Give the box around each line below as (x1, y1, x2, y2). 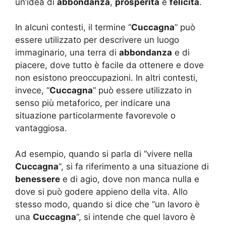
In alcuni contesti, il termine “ (15, 22, 131, 33)
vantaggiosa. (15, 123, 67, 134)
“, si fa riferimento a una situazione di (59, 161, 209, 172)
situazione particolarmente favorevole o (15, 110, 176, 121)
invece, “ (15, 85, 49, 96)
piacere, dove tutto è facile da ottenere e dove (15, 60, 204, 71)
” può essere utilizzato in (93, 85, 192, 96)
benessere (15, 174, 60, 184)
